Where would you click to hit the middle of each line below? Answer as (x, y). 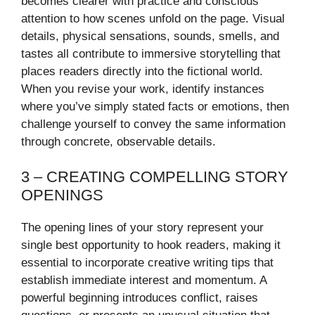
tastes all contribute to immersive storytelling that (151, 53)
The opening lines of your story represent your (142, 228)
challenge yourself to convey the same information (153, 124)
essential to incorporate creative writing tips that (147, 263)
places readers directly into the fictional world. (142, 71)
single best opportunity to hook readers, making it (151, 245)
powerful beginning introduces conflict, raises (140, 298)
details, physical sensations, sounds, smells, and (150, 36)
